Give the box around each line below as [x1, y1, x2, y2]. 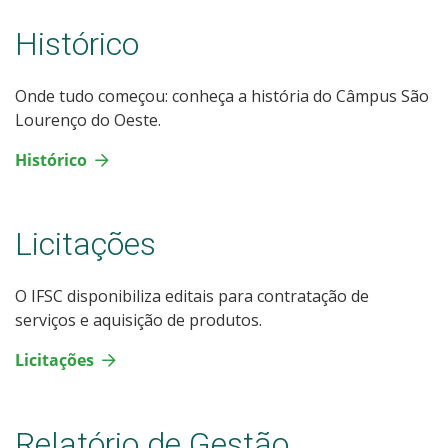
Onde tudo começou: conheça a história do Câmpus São [15, 84, 429, 107]
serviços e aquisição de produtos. [15, 308, 262, 331]
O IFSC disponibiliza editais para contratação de [15, 284, 369, 307]
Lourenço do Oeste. [15, 108, 161, 131]
